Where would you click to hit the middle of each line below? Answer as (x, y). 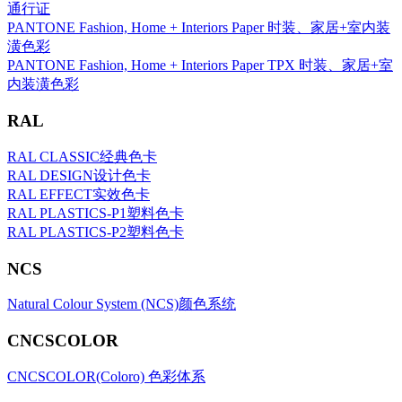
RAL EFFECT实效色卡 (79, 194)
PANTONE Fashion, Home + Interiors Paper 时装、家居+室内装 (199, 28)
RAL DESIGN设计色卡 (79, 175)
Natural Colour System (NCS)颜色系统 (122, 304)
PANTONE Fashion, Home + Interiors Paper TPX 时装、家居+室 (200, 66)
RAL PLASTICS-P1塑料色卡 (96, 213)
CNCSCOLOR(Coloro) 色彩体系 (106, 376)
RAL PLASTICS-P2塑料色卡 (96, 232)
